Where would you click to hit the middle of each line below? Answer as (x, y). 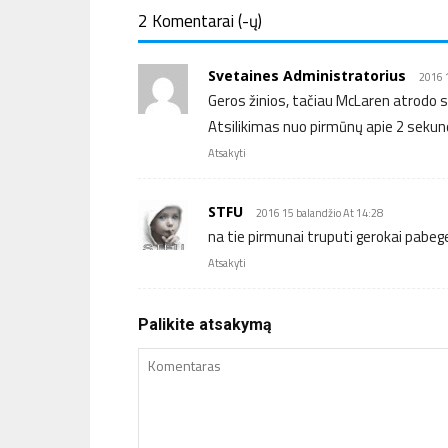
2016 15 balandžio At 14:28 (319, 213)
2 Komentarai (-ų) (200, 21)
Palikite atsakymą (205, 324)
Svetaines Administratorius (307, 75)
